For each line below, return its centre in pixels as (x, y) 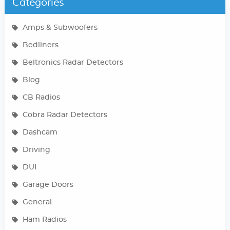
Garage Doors (48, 185)
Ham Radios (44, 219)
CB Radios (41, 97)
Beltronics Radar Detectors (73, 62)
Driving (36, 150)
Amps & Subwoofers (60, 27)
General (37, 202)
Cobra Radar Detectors (65, 115)
